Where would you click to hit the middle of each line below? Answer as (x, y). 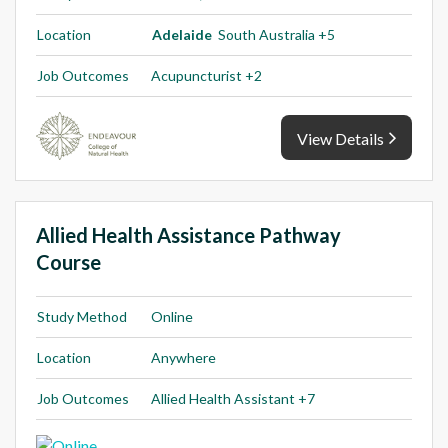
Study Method (82, 317)
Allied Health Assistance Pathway (188, 235)
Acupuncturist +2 (206, 76)
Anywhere (183, 358)
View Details (340, 139)
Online (172, 317)
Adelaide (182, 35)
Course (68, 262)
